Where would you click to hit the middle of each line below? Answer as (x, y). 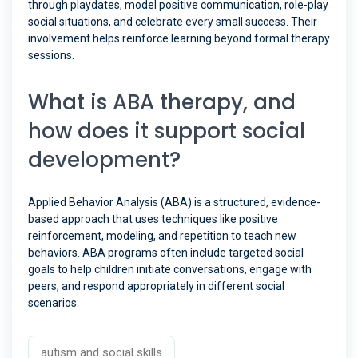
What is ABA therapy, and (162, 103)
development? (104, 160)
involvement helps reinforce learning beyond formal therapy (179, 39)
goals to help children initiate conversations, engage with (170, 270)
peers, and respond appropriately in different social (156, 286)
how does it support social (167, 131)
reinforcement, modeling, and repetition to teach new (162, 236)
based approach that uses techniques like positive (153, 219)
